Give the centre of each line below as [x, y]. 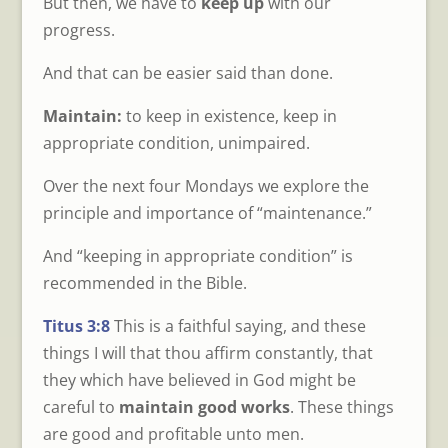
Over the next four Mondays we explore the [205, 185]
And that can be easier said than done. [187, 72]
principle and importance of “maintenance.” [207, 212]
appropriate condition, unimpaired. [176, 142]
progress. [78, 29]
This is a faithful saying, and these [237, 325]
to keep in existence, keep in [229, 115]
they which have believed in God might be [199, 379]
